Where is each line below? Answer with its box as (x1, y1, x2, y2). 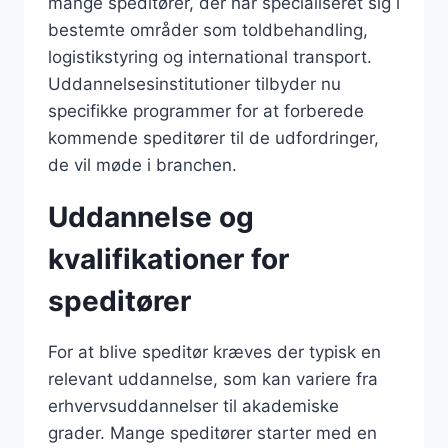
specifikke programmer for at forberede (48, 100, 364, 121)
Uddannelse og (48, 199, 254, 234)
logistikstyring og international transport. (48, 46, 372, 67)
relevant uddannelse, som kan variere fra (48, 368, 378, 389)
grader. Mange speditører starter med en (48, 422, 377, 443)
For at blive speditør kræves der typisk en (48, 341, 381, 362)
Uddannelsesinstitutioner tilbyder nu (48, 73, 341, 94)
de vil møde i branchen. (48, 154, 237, 175)
